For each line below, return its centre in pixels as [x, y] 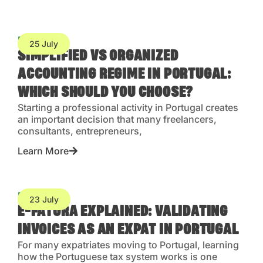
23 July [44, 200]
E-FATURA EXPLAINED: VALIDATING [123, 212]
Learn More [43, 151]
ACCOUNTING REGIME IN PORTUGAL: [124, 74]
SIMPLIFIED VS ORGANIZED [98, 56]
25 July [44, 44]
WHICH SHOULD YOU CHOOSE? [106, 92]
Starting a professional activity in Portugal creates [128, 107]
